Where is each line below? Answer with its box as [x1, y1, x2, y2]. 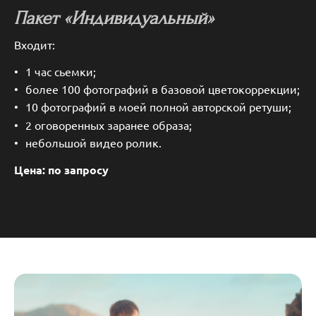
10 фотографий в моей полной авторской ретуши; [25, 99, 291, 114]
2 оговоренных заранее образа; [25, 117, 192, 132]
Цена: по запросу [14, 162, 111, 177]
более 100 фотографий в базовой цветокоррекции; [25, 82, 300, 97]
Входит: [14, 37, 55, 52]
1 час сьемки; [25, 64, 96, 79]
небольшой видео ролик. [25, 135, 162, 150]
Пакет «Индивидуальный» [14, 6, 214, 29]
